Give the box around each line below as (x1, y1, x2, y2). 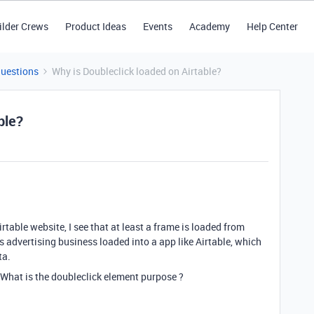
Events (142, 20, 172, 33)
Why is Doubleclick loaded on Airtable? (52, 64, 221, 78)
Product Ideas (64, 20, 126, 33)
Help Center (246, 20, 298, 33)
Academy (189, 20, 230, 33)
